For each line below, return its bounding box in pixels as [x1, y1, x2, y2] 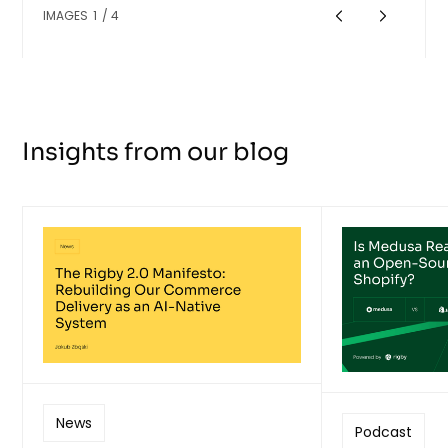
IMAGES [43, 7, 92, 25]
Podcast [355, 422, 413, 443]
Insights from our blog [22, 137, 290, 168]
